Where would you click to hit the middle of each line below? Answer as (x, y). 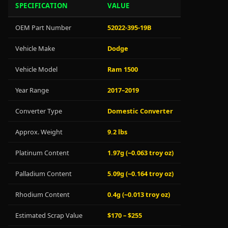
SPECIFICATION (42, 6)
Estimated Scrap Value (49, 215)
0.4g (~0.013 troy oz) (139, 194)
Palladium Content (44, 174)
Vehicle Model (36, 69)
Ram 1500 (123, 69)
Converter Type (39, 111)
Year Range (32, 90)
